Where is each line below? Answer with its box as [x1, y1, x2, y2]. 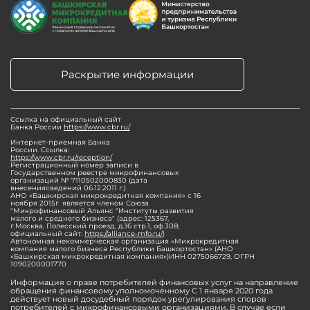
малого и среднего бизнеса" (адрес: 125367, [10, 213, 169, 223]
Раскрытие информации [61, 67, 194, 81]
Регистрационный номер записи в [10, 160, 138, 170]
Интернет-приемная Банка [10, 137, 110, 147]
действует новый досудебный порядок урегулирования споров [10, 293, 266, 304]
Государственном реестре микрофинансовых [10, 167, 179, 177]
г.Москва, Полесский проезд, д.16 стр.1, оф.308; [10, 221, 179, 230]
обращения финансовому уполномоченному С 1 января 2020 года [10, 285, 273, 295]
